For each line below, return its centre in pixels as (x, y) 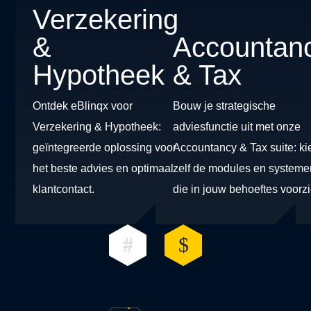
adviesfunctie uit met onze (237, 127)
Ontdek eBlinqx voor (83, 106)
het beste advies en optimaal (103, 169)
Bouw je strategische (224, 106)
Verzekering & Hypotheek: (97, 127)
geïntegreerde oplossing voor (105, 148)
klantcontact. (64, 190)
